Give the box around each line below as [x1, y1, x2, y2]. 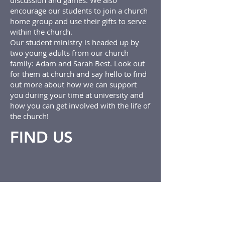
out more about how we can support [10, 79, 137, 89]
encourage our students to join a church [10, 6, 148, 16]
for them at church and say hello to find [10, 69, 147, 79]
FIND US [10, 128, 73, 147]
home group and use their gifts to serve [10, 16, 146, 26]
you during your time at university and [10, 90, 143, 100]
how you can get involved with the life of [10, 100, 150, 110]
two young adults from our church [10, 48, 129, 58]
